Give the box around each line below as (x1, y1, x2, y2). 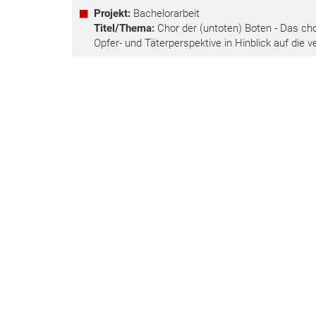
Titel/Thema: (93, 22, 154, 35)
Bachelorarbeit (130, 7, 200, 20)
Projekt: (93, 7, 130, 20)
